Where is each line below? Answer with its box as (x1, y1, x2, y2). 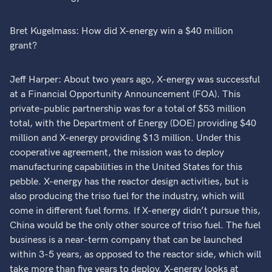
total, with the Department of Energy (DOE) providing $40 (10, 118, 257, 129)
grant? (10, 40, 38, 52)
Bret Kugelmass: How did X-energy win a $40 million (10, 25, 234, 37)
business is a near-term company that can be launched (10, 234, 243, 246)
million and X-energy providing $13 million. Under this (10, 132, 241, 144)
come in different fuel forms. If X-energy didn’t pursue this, (10, 205, 261, 217)
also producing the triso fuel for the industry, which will (10, 191, 245, 202)
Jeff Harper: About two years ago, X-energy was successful (10, 74, 260, 86)
